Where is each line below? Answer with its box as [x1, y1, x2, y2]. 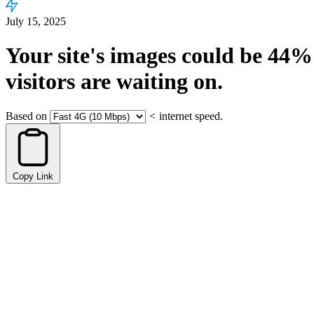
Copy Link [13, 170, 53, 182]
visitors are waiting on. [6, 69, 223, 95]
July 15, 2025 [6, 15, 66, 27]
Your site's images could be [6, 43, 268, 69]
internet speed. [159, 109, 223, 122]
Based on [6, 109, 47, 122]
